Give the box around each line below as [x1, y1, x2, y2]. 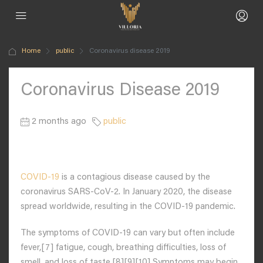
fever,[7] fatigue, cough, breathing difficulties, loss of [21, 244, 226, 252]
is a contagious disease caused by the [59, 173, 210, 182]
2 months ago [32, 117, 86, 126]
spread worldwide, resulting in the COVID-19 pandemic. [21, 203, 235, 211]
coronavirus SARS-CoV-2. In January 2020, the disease [21, 188, 232, 197]
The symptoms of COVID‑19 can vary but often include [21, 229, 235, 238]
